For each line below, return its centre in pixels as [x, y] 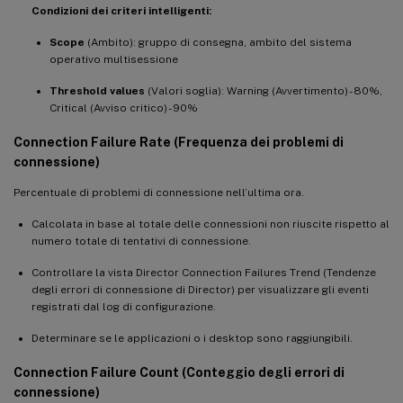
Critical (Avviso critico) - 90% [124, 107]
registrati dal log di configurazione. [124, 306]
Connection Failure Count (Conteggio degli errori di [179, 372]
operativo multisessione [114, 59]
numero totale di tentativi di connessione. [141, 241]
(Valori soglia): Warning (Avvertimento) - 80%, [264, 90]
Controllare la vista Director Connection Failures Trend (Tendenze [204, 272]
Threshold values [97, 90]
